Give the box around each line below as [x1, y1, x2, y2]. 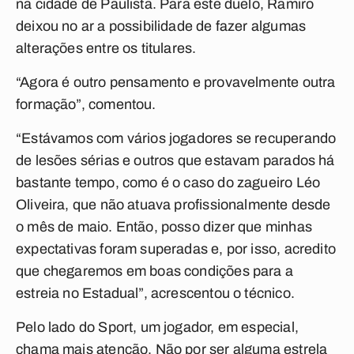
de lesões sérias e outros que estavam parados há [16, 153, 335, 168]
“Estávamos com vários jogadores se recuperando [16, 130, 337, 146]
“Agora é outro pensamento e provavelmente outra [16, 74, 336, 90]
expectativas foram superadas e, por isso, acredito [16, 241, 336, 257]
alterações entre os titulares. [16, 40, 197, 56]
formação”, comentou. [16, 96, 156, 112]
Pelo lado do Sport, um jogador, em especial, [16, 319, 299, 335]
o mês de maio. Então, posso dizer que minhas [16, 219, 312, 235]
